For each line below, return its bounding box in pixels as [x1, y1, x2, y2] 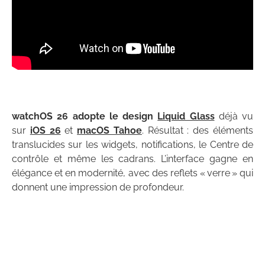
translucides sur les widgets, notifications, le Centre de [12, 138, 253, 150]
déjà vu [214, 110, 253, 122]
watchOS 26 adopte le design [12, 110, 158, 122]
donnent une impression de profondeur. [12, 181, 184, 193]
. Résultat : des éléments [141, 124, 254, 136]
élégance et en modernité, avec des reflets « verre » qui [12, 167, 253, 179]
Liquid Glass [157, 110, 215, 122]
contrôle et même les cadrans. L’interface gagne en [12, 153, 253, 164]
